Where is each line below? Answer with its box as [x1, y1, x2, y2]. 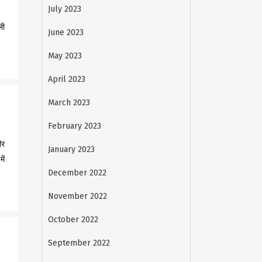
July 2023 [48, 4, 81, 14]
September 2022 [48, 238, 110, 248]
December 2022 [48, 168, 106, 178]
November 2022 [48, 191, 107, 201]
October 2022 [48, 215, 98, 225]
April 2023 [48, 74, 85, 84]
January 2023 [48, 144, 95, 154]
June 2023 [48, 27, 84, 37]
